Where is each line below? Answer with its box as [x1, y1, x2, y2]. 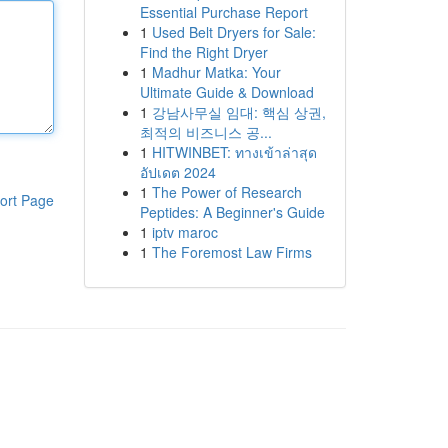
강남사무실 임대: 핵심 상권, [151, 102, 326, 122]
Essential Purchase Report [139, 2, 308, 22]
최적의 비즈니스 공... [139, 122, 272, 142]
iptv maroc [151, 222, 218, 242]
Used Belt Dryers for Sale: [151, 22, 316, 42]
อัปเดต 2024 [139, 162, 216, 182]
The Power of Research [151, 182, 302, 202]
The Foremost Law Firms [151, 242, 312, 262]
